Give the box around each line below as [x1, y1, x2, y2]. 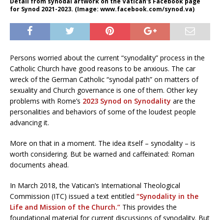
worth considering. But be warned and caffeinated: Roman [10, 149, 194, 159]
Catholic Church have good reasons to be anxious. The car [10, 63, 195, 73]
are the [171, 96, 195, 106]
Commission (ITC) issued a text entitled [10, 191, 137, 201]
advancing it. [10, 117, 49, 127]
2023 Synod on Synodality [82, 96, 171, 106]
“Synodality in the [137, 191, 198, 201]
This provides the [122, 202, 177, 212]
